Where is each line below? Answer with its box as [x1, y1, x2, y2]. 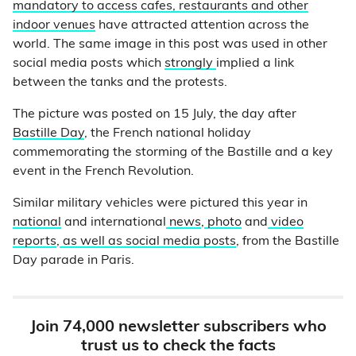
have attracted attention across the [95, 19, 309, 32]
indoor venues [13, 19, 95, 32]
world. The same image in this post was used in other [13, 38, 327, 51]
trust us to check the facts [80, 339, 276, 354]
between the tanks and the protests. [13, 76, 230, 89]
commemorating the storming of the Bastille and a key [13, 146, 333, 159]
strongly [164, 57, 216, 70]
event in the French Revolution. [13, 165, 194, 178]
